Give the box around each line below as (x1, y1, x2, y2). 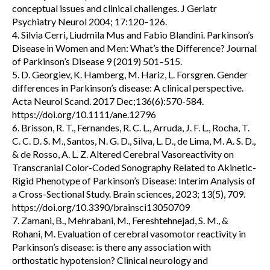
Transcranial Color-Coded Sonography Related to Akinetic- (12, 161, 256, 173)
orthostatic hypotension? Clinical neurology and (12, 254, 208, 266)
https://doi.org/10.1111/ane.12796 (12, 108, 156, 120)
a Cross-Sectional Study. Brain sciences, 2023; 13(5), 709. (12, 187, 245, 199)
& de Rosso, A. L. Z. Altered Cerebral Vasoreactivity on (12, 148, 234, 160)
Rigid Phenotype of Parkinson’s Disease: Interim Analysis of (12, 174, 256, 186)
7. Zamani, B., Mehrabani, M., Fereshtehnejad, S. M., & (12, 214, 228, 226)
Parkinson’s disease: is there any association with (12, 240, 211, 253)
